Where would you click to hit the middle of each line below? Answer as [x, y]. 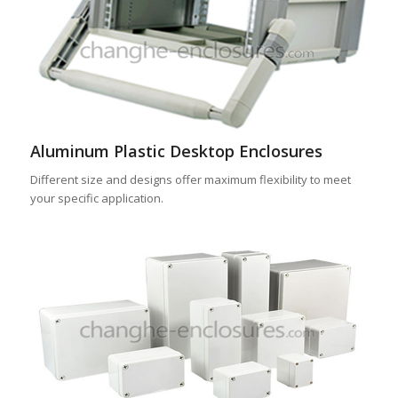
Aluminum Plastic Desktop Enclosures [176, 151]
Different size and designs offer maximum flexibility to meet [190, 179]
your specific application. [96, 198]
